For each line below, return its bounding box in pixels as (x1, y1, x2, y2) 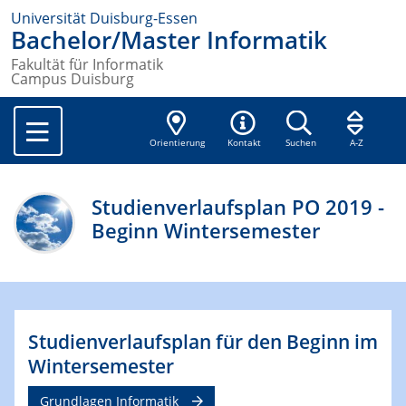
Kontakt (227, 137, 262, 150)
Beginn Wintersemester (92, 217, 321, 246)
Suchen (285, 137, 316, 150)
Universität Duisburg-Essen (11, 8, 198, 28)
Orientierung (150, 137, 206, 150)
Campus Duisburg (11, 69, 134, 90)
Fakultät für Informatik (11, 54, 163, 75)
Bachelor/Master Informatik (11, 24, 327, 56)
